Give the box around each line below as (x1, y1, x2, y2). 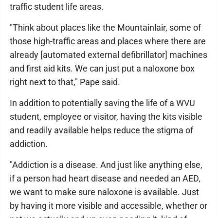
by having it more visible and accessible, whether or (10, 200, 207, 211)
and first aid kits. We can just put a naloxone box (10, 63, 195, 73)
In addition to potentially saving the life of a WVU (10, 98, 195, 108)
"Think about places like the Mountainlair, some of (10, 22, 201, 33)
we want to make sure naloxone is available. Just (10, 187, 199, 197)
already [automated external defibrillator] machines (10, 50, 207, 60)
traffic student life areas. (10, 1, 104, 12)
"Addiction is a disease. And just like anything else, (10, 160, 202, 170)
